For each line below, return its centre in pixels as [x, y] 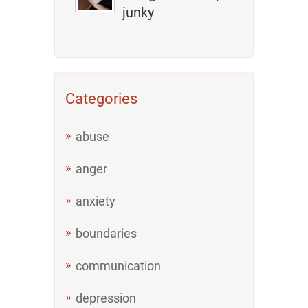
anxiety [96, 201]
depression [106, 298]
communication [118, 266]
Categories [101, 99]
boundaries [106, 233]
